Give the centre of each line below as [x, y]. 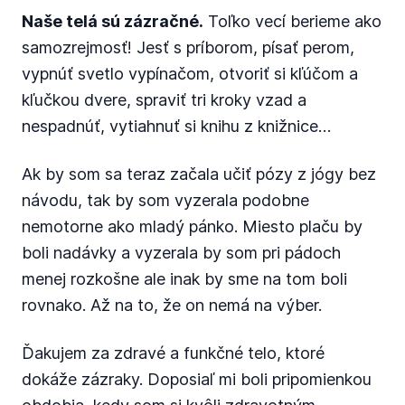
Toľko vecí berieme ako [292, 21]
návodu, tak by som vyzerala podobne [165, 200]
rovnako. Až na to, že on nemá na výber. [172, 305]
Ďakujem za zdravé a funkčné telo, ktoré [173, 353]
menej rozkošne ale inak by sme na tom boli [184, 279]
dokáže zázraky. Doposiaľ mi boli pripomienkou [197, 379]
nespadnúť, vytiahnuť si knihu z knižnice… [176, 126]
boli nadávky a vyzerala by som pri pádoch [181, 253]
